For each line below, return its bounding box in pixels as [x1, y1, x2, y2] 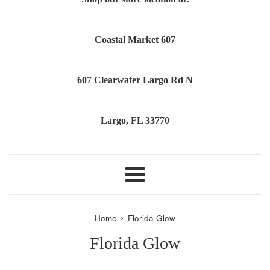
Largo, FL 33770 [101, 115, 169, 125]
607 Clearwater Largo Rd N [77, 74, 193, 85]
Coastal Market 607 [95, 34, 175, 45]
